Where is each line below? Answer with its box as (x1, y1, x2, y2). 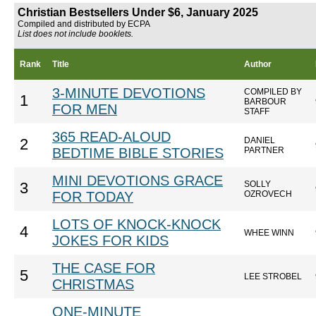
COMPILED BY (244, 87, 302, 97)
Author (244, 59, 272, 69)
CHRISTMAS (52, 276, 134, 292)
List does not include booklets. (18, 29, 133, 39)
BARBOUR (244, 97, 286, 107)
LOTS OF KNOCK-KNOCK (52, 217, 221, 232)
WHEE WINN (244, 228, 294, 238)
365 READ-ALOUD (52, 129, 171, 145)
